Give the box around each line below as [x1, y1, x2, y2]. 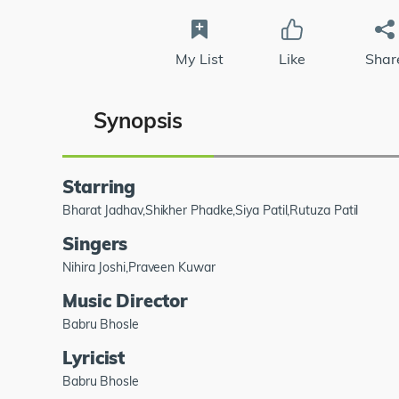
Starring [62, 175, 136, 198]
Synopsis [94, 106, 183, 134]
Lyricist [62, 346, 126, 369]
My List [175, 49, 224, 68]
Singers [62, 232, 128, 255]
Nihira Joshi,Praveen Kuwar [62, 258, 216, 275]
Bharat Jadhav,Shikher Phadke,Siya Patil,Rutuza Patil [62, 201, 359, 218]
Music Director [62, 289, 188, 312]
